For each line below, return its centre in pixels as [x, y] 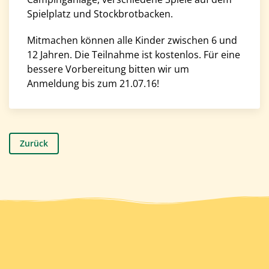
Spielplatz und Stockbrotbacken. [100, 14]
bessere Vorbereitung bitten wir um [108, 69]
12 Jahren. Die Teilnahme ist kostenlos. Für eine [134, 55]
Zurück [34, 143]
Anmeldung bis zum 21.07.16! [93, 83]
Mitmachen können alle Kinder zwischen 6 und [132, 40]
